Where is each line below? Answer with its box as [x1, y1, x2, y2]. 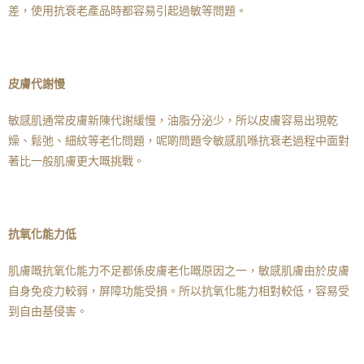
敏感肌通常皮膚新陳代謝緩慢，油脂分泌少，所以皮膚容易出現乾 [8, 114, 338, 127]
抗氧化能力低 [8, 227, 76, 240]
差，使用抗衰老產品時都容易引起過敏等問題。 [8, 4, 247, 17]
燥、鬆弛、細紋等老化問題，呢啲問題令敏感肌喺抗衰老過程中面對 [8, 134, 349, 147]
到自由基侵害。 [8, 305, 88, 318]
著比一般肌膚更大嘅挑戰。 [8, 154, 145, 167]
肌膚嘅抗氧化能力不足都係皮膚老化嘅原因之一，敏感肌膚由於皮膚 [8, 264, 349, 277]
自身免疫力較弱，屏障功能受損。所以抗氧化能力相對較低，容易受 [8, 284, 349, 297]
